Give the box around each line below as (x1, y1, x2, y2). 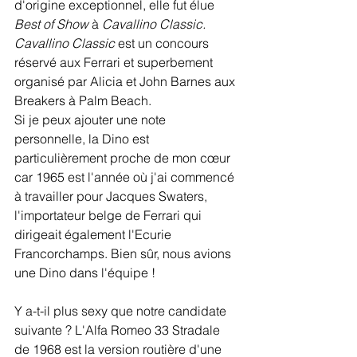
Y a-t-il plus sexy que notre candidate (14, 303, 229, 319)
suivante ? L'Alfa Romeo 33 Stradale (14, 322, 223, 338)
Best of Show (14, 16, 88, 32)
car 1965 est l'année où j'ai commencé (14, 169, 237, 185)
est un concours (115, 35, 212, 51)
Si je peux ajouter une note (14, 112, 169, 127)
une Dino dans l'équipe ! (14, 265, 155, 280)
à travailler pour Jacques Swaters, (14, 188, 210, 204)
